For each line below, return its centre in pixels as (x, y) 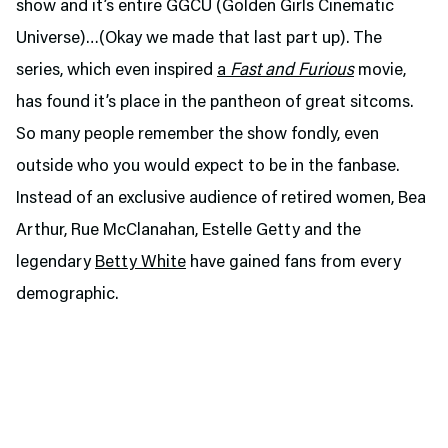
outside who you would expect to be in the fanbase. (207, 167)
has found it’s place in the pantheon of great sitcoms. (214, 103)
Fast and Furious (292, 71)
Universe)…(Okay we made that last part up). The (199, 39)
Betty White (140, 263)
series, (39, 71)
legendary (55, 263)
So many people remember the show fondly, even (197, 135)
